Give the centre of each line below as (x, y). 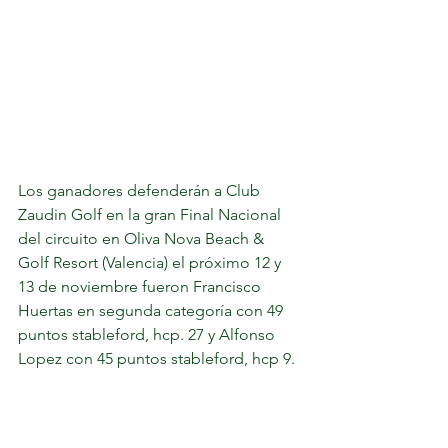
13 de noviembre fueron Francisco (141, 286)
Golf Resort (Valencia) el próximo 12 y (151, 262)
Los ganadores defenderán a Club (141, 190)
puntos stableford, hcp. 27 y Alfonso (148, 334)
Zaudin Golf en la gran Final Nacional (151, 214)
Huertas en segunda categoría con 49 (152, 310)
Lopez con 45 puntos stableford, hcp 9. (158, 358)
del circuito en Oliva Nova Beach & (143, 238)
